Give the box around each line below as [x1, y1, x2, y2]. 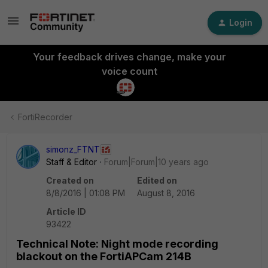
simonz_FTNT [46, 144, 100, 154]
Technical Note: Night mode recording [16, 237, 218, 250]
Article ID [46, 206, 86, 217]
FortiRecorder [18, 112, 72, 122]
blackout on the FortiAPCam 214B [16, 250, 191, 263]
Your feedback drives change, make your [32, 51, 226, 63]
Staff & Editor [46, 157, 97, 167]
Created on [46, 175, 94, 185]
